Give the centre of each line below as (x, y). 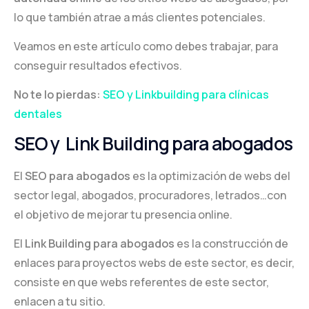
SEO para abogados (79, 176)
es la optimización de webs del (211, 176)
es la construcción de (231, 244)
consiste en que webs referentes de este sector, (141, 282)
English (51, 28)
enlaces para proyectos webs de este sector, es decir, (154, 263)
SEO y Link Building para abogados (153, 143)
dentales (38, 113)
